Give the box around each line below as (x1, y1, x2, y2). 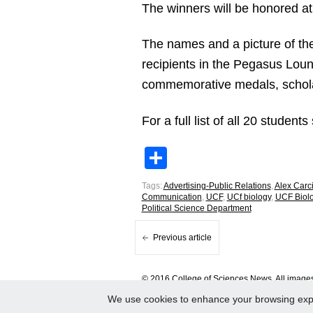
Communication (141, 192, 202, 202)
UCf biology (226, 192, 271, 202)
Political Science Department (141, 203, 252, 213)
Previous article (152, 233, 212, 242)
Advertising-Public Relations (163, 181, 271, 191)
